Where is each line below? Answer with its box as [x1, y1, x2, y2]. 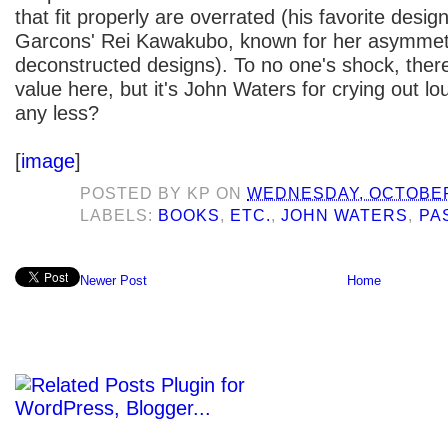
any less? [15, 101, 99, 124]
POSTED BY [80, 184, 188, 202]
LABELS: [80, 206, 159, 224]
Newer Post [80, 273, 147, 289]
